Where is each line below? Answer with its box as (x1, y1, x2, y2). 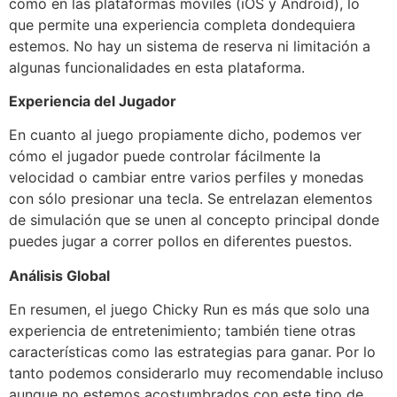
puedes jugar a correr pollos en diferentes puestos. (9, 232, 352, 251)
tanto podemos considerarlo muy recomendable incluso (9, 364, 384, 383)
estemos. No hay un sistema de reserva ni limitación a (9, 36, 370, 55)
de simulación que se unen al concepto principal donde (9, 211, 379, 230)
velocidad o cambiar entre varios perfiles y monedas (9, 168, 363, 187)
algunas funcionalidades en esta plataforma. (9, 58, 305, 76)
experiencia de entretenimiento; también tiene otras (9, 322, 355, 340)
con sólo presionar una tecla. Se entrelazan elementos (9, 190, 372, 208)
